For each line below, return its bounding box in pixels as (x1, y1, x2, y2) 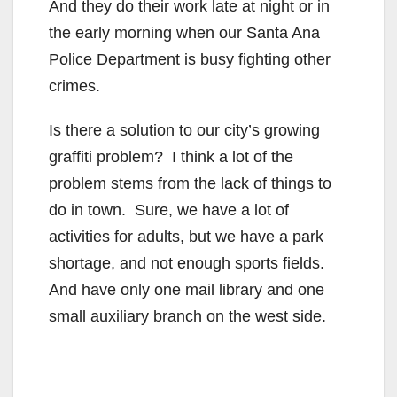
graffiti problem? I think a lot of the (49, 148, 293, 167)
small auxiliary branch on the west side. (49, 307, 326, 326)
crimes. (49, 77, 100, 96)
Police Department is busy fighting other (49, 51, 331, 69)
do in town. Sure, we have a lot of (49, 201, 289, 220)
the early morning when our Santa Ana (49, 24, 320, 43)
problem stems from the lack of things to (49, 175, 331, 193)
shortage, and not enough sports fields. (49, 254, 329, 273)
